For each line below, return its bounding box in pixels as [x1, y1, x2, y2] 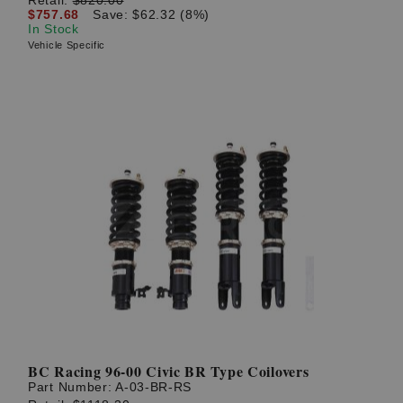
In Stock [28, 21, 79, 36]
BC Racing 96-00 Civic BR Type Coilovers [28, 361, 309, 382]
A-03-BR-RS [115, 380, 193, 395]
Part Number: [28, 380, 116, 395]
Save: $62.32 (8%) [93, 6, 210, 22]
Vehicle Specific [28, 39, 106, 50]
